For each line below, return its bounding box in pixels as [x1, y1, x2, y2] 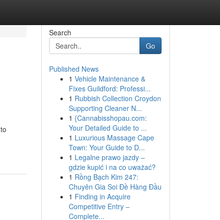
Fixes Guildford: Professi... [68, 83, 151, 93]
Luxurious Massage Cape [74, 133, 154, 142]
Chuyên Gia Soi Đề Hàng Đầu [68, 182, 162, 192]
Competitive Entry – [68, 201, 130, 211]
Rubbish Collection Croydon [74, 93, 161, 103]
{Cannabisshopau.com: [74, 113, 147, 123]
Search [49, 27, 71, 37]
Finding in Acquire [74, 192, 131, 201]
